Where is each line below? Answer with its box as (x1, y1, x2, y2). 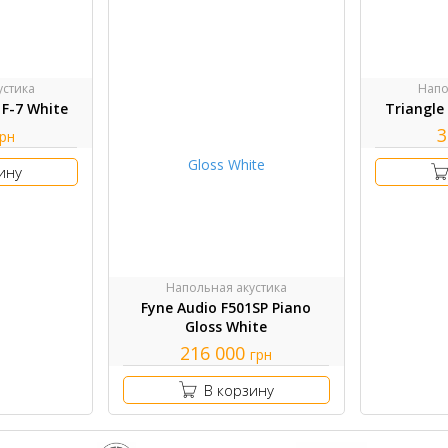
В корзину (203, 379, 274, 400)
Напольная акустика (165, 278, 287, 296)
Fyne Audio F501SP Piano (141, 297, 312, 317)
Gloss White (185, 316, 268, 336)
